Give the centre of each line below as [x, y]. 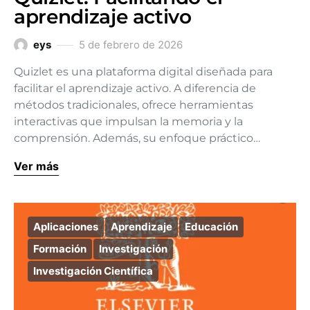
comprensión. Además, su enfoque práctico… [137, 138]
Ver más [36, 166]
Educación [211, 227]
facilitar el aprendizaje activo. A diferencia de [135, 88]
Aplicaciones [66, 227]
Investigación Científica [93, 271]
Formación [60, 249]
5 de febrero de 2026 [131, 45]
